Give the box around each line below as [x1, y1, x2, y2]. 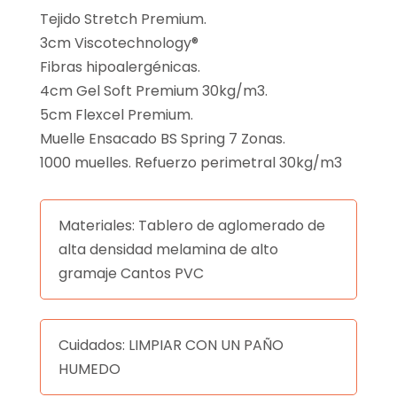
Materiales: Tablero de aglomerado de [58, 215, 325, 237]
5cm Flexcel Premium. [39, 105, 193, 126]
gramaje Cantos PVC [58, 263, 204, 284]
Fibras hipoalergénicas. [39, 57, 200, 78]
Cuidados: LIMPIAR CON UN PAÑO [58, 335, 284, 356]
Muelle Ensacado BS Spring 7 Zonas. [39, 128, 285, 150]
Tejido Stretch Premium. [39, 9, 206, 30]
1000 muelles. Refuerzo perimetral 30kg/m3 [39, 152, 342, 174]
